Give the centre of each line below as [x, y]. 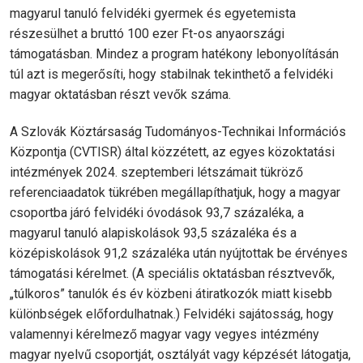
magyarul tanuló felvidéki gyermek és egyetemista [153, 14]
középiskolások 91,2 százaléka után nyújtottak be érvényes [179, 254]
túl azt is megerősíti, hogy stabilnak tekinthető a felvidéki [171, 75]
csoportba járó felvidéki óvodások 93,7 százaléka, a [157, 213]
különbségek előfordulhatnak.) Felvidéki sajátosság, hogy [172, 314]
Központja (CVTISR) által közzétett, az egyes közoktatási [172, 152]
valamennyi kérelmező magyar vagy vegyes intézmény [164, 335]
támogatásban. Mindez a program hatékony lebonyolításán [174, 54]
